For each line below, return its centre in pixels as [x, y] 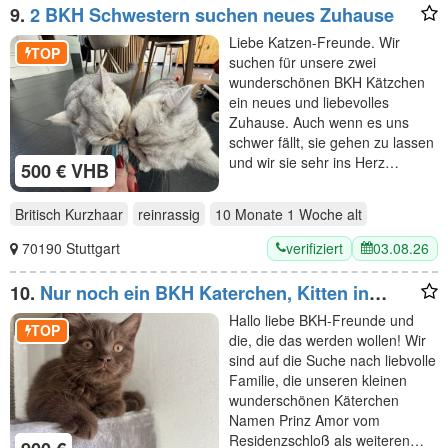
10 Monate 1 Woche [279, 213]
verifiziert [314, 247]
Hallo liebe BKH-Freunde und [321, 319]
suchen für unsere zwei [302, 62]
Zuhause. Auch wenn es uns [319, 122]
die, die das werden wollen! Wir [327, 339]
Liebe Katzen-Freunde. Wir [314, 42]
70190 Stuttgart [71, 248]
